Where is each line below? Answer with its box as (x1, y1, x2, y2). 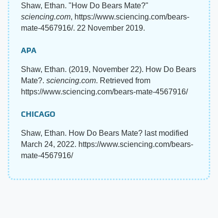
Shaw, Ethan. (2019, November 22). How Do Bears (21, 65, 196, 73)
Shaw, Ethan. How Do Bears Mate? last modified (21, 128, 188, 137)
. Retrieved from (96, 76, 150, 85)
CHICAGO (21, 109, 55, 119)
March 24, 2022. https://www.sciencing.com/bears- (21, 140, 193, 148)
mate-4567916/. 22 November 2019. (21, 23, 145, 32)
